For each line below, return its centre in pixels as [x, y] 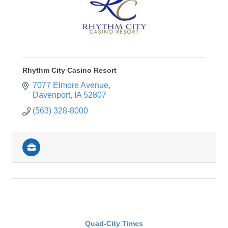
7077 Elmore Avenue [70, 85]
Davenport [51, 95]
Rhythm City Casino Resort [69, 70]
